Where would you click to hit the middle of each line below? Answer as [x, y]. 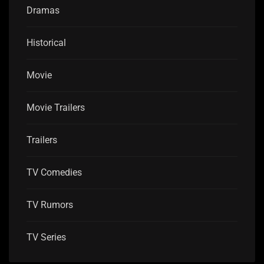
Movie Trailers [56, 108]
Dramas [43, 11]
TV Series [46, 237]
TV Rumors [50, 205]
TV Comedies [54, 173]
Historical [46, 43]
